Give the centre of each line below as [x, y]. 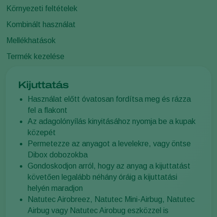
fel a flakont [47, 110]
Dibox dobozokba [58, 155]
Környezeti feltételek [42, 8]
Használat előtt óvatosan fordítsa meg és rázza [109, 99]
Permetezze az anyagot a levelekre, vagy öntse [109, 143]
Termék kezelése [35, 56]
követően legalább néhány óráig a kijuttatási [102, 177]
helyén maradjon [55, 188]
